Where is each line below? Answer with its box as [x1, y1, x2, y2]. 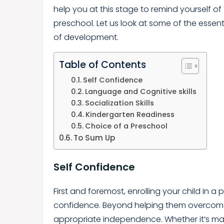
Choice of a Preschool [84, 120, 167, 131]
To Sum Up [73, 132, 115, 143]
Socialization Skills [84, 97, 154, 108]
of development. [53, 31, 118, 43]
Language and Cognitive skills [84, 86, 196, 96]
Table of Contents [59, 57, 146, 71]
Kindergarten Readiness [85, 109, 174, 119]
